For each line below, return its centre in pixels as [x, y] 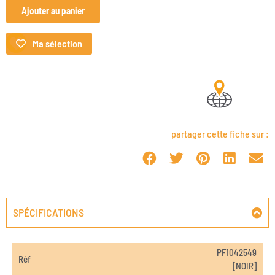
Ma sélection [56, 44]
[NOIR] [245, 265]
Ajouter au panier [53, 11]
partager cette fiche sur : [220, 134]
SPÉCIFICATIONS [48, 213]
